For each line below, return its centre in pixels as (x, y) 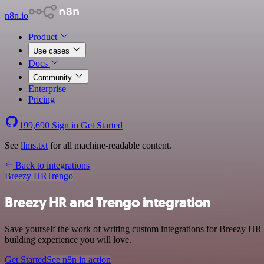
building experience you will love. (68, 239)
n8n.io (16, 16)
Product (44, 37)
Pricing (42, 99)
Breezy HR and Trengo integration (108, 202)
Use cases (52, 51)
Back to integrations (51, 165)
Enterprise (47, 89)
